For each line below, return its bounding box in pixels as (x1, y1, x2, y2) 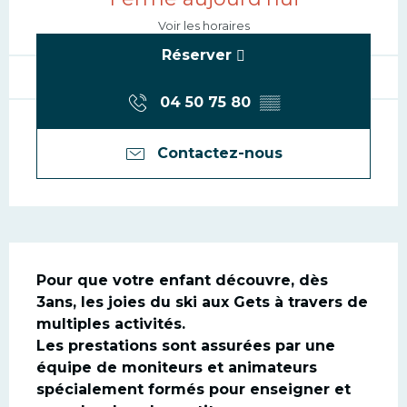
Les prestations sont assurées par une (36, 337, 335, 355)
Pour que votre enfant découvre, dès (36, 272, 328, 290)
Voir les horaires (157, 19, 250, 34)
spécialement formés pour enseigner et (36, 381, 351, 399)
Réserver (162, 46, 232, 65)
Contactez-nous (157, 144, 283, 163)
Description (9, 245, 205, 285)
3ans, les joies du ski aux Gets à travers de (36, 293, 368, 312)
